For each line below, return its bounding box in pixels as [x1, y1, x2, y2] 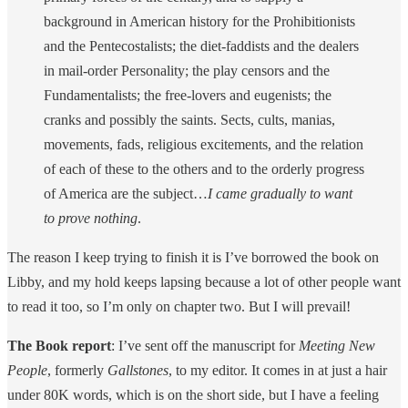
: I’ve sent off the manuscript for [111, 337, 299, 353]
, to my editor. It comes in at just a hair [168, 362, 387, 378]
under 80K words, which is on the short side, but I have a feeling [7, 386, 379, 403]
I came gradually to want [208, 185, 352, 201]
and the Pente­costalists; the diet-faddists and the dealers [44, 37, 359, 54]
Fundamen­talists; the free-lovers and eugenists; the [44, 87, 331, 103]
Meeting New [299, 337, 375, 353]
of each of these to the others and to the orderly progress [44, 160, 364, 177]
